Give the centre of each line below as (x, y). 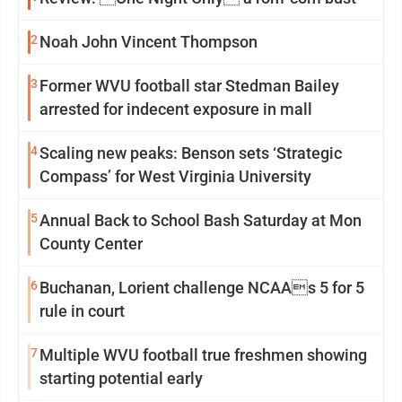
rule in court (82, 311)
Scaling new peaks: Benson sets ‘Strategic (191, 153)
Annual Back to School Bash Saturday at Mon (201, 220)
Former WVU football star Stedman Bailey (189, 86)
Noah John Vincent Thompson (149, 42)
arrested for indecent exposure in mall (176, 109)
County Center (91, 244)
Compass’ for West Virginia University (175, 176)
